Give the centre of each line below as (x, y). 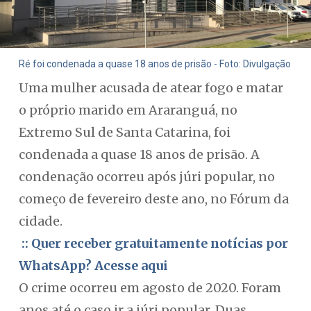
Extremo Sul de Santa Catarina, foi (124, 132)
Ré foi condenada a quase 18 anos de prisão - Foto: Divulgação (154, 64)
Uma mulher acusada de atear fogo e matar (151, 88)
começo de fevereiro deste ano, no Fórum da (153, 199)
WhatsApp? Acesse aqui (93, 266)
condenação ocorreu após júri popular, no (146, 177)
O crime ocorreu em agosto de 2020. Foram (150, 288)
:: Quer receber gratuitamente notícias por (153, 243)
